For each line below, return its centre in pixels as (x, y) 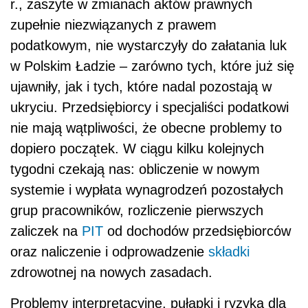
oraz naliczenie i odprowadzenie (109, 251)
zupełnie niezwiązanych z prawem (113, 24)
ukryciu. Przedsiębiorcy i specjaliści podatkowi (150, 107)
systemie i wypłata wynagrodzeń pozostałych (147, 189)
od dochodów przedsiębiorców (197, 231)
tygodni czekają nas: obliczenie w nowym (135, 169)
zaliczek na (46, 231)
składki (229, 251)
